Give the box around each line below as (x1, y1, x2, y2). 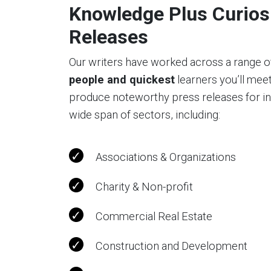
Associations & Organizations (96, 151, 236, 164)
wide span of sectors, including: (69, 108, 220, 122)
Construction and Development (96, 240, 247, 253)
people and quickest (69, 73, 175, 87)
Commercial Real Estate (96, 210, 212, 223)
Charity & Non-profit (96, 180, 193, 194)
